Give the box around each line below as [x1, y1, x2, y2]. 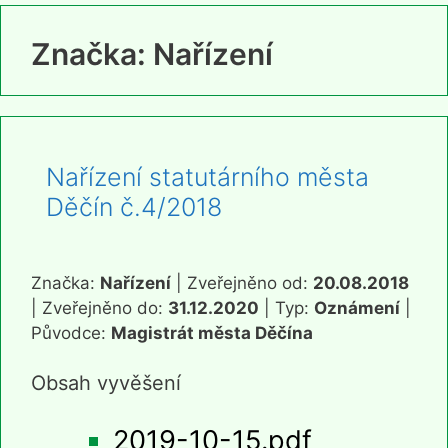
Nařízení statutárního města [46, 161, 369, 192]
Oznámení [314, 297, 400, 318]
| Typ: [259, 297, 314, 318]
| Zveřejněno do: [31, 297, 168, 318]
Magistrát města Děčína [111, 322, 313, 343]
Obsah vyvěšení [31, 371, 181, 396]
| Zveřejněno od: [171, 272, 313, 293]
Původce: [31, 322, 111, 343]
